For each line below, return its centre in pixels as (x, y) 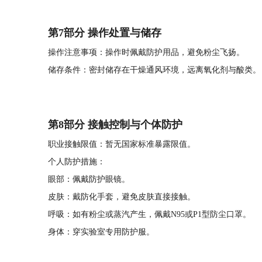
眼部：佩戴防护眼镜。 (89, 179)
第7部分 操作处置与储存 (105, 33)
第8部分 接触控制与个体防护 (115, 125)
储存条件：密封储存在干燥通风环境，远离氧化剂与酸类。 (154, 70)
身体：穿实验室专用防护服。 (101, 232)
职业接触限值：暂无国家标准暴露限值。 (122, 144)
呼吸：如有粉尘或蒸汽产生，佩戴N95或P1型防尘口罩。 (149, 214)
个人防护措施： (77, 162)
